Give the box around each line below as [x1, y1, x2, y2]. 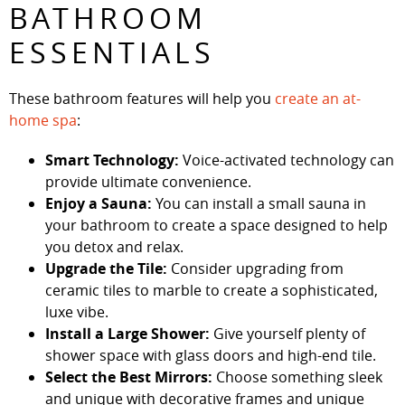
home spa [9, 109, 77, 130]
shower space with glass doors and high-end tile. [45, 344, 380, 365]
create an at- [275, 88, 361, 108]
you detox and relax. [45, 236, 187, 257]
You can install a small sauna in [152, 193, 366, 213]
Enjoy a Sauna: [45, 193, 152, 213]
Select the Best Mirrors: [45, 366, 212, 387]
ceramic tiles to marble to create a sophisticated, [45, 279, 378, 300]
